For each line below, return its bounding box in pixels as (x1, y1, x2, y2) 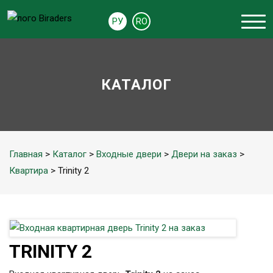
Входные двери (96, 149, 161, 160)
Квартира (9, 165, 48, 176)
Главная (9, 149, 43, 160)
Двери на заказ (171, 149, 237, 160)
